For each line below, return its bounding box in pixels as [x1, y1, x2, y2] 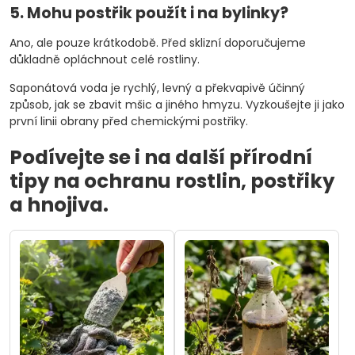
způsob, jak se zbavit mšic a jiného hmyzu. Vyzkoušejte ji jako [10, 97, 345, 113]
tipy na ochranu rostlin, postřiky [10, 167, 334, 195]
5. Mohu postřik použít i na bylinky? [10, 2, 288, 24]
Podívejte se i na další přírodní [10, 143, 312, 171]
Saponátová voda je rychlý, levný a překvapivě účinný [10, 80, 305, 96]
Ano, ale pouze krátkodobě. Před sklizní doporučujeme [10, 35, 306, 51]
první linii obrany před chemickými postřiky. [10, 113, 248, 129]
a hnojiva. [10, 191, 109, 219]
